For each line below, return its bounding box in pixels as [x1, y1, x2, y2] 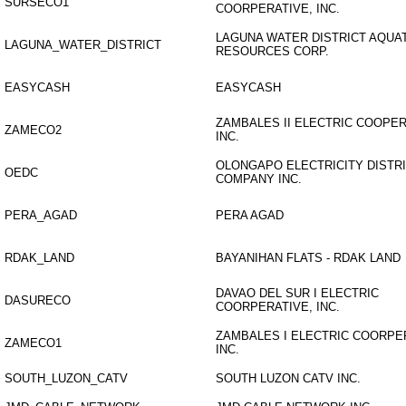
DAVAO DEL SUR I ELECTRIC [216, 286, 379, 300]
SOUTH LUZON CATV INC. [216, 372, 361, 385]
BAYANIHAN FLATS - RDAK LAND [216, 251, 401, 265]
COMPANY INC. [216, 172, 302, 186]
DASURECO [5, 294, 71, 307]
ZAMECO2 [5, 123, 62, 137]
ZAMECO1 [5, 336, 62, 350]
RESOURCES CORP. [216, 44, 329, 58]
